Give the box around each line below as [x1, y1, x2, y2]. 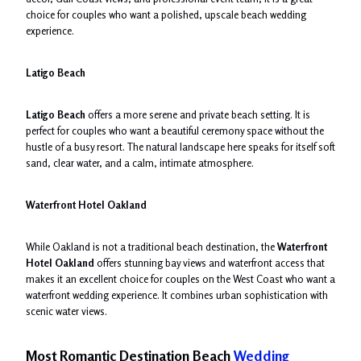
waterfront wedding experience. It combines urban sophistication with [26, 288, 328, 301]
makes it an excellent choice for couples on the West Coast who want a [26, 272, 335, 285]
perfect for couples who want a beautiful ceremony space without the [26, 123, 324, 137]
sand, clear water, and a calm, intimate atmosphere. [26, 156, 254, 169]
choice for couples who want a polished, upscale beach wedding [26, 7, 306, 21]
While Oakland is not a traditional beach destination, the [26, 239, 277, 253]
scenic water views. [26, 304, 107, 317]
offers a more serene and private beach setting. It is [85, 107, 310, 121]
